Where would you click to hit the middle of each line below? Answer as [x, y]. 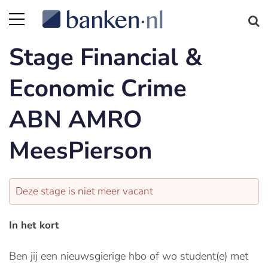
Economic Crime [98, 89]
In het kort [34, 225]
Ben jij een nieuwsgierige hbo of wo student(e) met [129, 256]
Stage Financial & [106, 57]
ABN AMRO [75, 120]
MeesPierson [80, 151]
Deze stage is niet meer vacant [84, 191]
